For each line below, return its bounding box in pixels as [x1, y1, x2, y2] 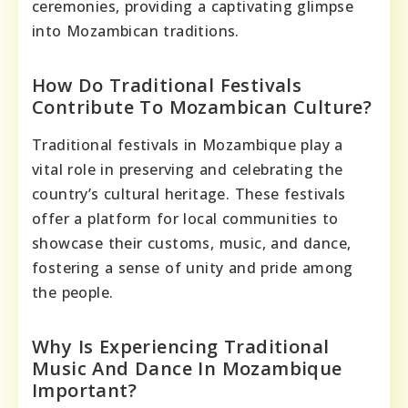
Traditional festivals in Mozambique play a [32, 134, 343, 155]
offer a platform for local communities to [32, 208, 339, 229]
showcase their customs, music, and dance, [32, 232, 352, 253]
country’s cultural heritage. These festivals [32, 183, 346, 204]
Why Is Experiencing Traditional [32, 333, 330, 359]
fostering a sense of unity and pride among [32, 257, 353, 278]
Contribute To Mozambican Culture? [32, 94, 372, 119]
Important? [32, 377, 138, 403]
